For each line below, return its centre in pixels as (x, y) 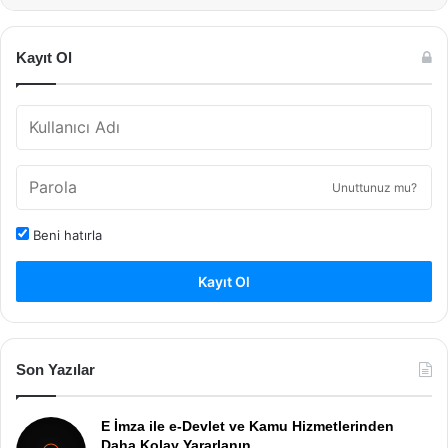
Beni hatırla (65, 235)
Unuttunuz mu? (374, 187)
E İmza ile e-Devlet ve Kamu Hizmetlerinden (247, 426)
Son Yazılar (55, 369)
